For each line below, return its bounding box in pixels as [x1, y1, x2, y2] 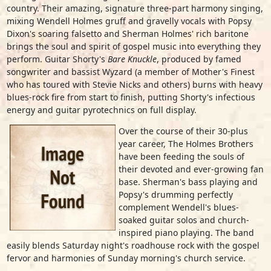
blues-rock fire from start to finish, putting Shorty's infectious [6, 91, 255, 103]
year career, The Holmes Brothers [118, 138, 253, 149]
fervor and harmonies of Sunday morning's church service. [6, 252, 246, 264]
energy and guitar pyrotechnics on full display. [6, 104, 197, 116]
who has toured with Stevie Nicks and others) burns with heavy [6, 79, 263, 90]
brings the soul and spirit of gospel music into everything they [6, 41, 261, 52]
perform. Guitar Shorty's [6, 53, 108, 65]
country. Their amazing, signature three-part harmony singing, [6, 2, 263, 14]
